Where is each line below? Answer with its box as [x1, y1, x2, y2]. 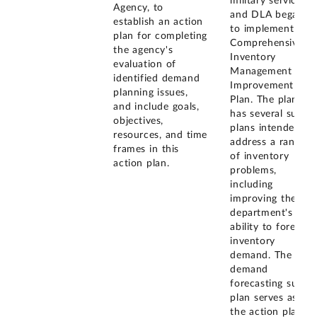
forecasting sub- [230, 279, 308, 289]
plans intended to [230, 123, 314, 134]
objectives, [113, 115, 164, 126]
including [230, 180, 273, 190]
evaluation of [113, 59, 176, 69]
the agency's [113, 45, 173, 55]
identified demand [113, 73, 200, 83]
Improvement [230, 81, 294, 91]
